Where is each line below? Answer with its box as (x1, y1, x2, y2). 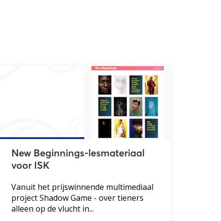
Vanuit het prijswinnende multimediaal (11, 181, 153, 192)
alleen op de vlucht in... (11, 203, 94, 214)
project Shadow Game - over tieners (11, 192, 144, 203)
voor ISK (11, 160, 49, 171)
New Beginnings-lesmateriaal (11, 148, 145, 158)
